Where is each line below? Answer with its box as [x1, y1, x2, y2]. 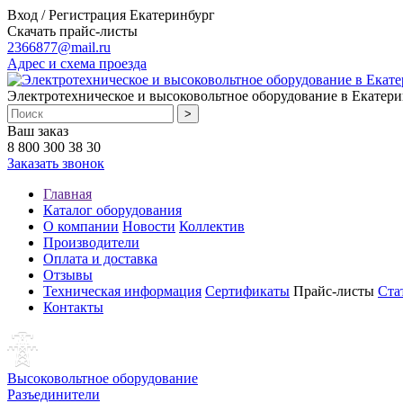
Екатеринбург [130, 7, 215, 22]
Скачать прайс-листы [7, 23, 138, 39]
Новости [122, 219, 175, 234]
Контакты [43, 300, 103, 315]
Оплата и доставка [43, 251, 157, 266]
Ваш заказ [7, 123, 68, 139]
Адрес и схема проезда [7, 56, 147, 71]
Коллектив [179, 219, 245, 234]
